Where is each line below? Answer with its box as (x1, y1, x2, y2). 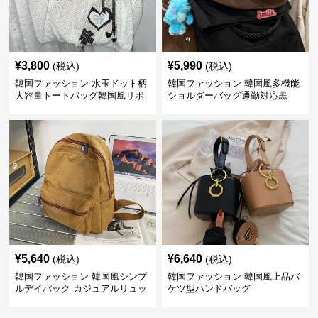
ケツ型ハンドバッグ (167, 283, 251, 295)
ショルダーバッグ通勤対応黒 (167, 90, 287, 102)
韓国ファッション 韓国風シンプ (15, 271, 148, 283)
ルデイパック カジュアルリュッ (15, 283, 148, 295)
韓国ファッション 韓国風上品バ (167, 271, 300, 283)
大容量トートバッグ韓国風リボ (15, 90, 145, 102)
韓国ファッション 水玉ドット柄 (15, 78, 148, 89)
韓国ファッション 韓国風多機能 (167, 78, 300, 89)
